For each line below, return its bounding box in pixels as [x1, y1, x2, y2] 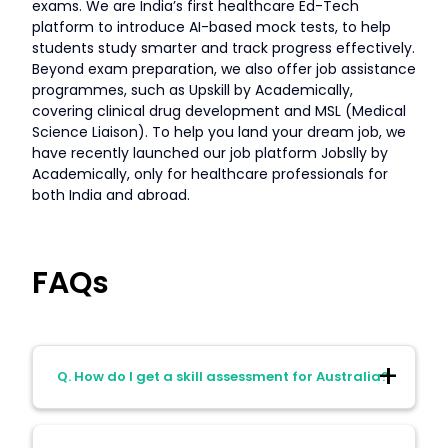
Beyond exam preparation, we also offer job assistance [32, 58, 416, 79]
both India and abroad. [32, 184, 190, 205]
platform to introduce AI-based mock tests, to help [32, 16, 391, 37]
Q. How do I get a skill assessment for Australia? [57, 366, 389, 386]
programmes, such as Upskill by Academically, [32, 79, 353, 100]
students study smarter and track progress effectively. [32, 37, 415, 58]
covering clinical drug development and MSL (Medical [32, 100, 406, 121]
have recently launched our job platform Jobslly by [32, 142, 388, 163]
